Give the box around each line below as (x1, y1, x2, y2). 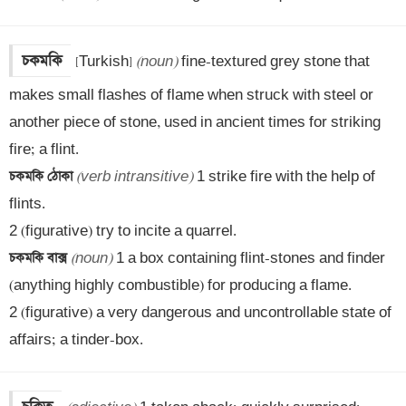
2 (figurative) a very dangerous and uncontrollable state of (9, 304, 391, 322)
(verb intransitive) (76, 168, 193, 186)
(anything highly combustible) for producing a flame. (9, 276, 352, 295)
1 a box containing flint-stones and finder (112, 249, 385, 267)
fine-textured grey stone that (178, 53, 370, 71)
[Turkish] (75, 53, 136, 71)
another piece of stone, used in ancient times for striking (9, 113, 381, 131)
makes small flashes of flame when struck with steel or (9, 86, 373, 104)
